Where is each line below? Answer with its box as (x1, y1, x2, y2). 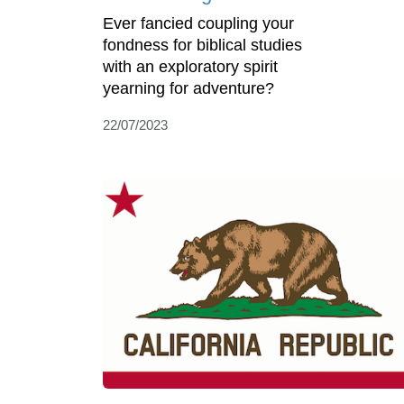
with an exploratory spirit (103, 58, 278, 77)
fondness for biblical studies (103, 36, 302, 55)
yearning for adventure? (103, 79, 279, 98)
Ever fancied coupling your (103, 14, 294, 33)
